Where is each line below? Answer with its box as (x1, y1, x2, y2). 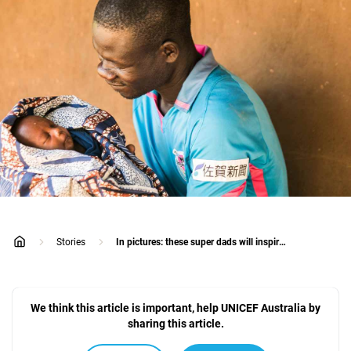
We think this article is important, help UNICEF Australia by (31, 302, 320, 314)
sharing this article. (127, 317, 224, 330)
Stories (56, 237, 85, 248)
